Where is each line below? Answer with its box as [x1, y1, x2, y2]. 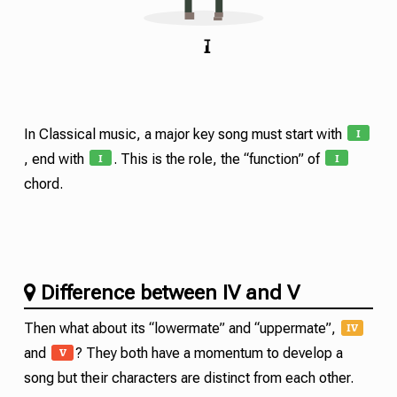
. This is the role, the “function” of [113, 152, 324, 165]
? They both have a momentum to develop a [75, 347, 344, 360]
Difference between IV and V [40, 283, 300, 300]
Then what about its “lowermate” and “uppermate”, [23, 323, 339, 335]
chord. [23, 177, 63, 190]
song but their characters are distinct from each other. [23, 372, 354, 385]
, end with [23, 152, 88, 165]
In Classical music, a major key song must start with [23, 128, 346, 140]
